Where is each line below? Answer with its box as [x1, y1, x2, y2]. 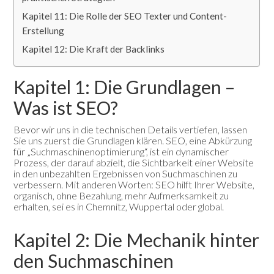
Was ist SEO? [13, 97, 119, 119]
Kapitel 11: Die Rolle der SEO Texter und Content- [22, 10, 228, 22]
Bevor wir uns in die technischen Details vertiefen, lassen [13, 124, 248, 136]
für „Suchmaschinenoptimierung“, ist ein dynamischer [13, 146, 229, 158]
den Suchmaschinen [13, 250, 174, 272]
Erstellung [22, 25, 65, 37]
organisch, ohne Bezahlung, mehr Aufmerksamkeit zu [13, 190, 229, 202]
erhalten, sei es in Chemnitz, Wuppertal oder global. [13, 201, 224, 213]
